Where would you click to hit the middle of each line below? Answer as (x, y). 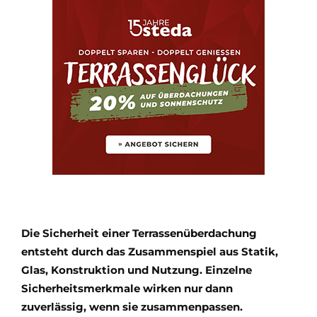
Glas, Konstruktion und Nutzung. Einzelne (137, 270)
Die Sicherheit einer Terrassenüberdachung (139, 234)
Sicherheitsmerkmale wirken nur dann (127, 289)
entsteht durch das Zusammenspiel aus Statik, (150, 252)
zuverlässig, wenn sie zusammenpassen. (135, 307)
